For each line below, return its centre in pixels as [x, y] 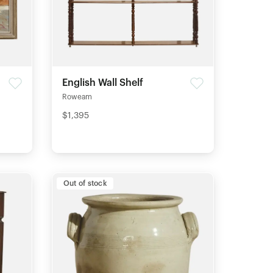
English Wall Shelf [102, 83]
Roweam [77, 97]
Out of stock [85, 184]
